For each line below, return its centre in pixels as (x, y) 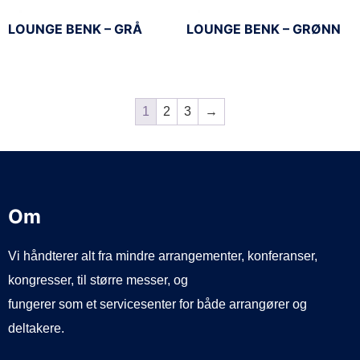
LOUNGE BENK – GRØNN (264, 29)
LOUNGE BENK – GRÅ (75, 29)
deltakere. (36, 329)
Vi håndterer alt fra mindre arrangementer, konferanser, (163, 256)
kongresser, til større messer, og (98, 280)
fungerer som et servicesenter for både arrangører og (157, 305)
